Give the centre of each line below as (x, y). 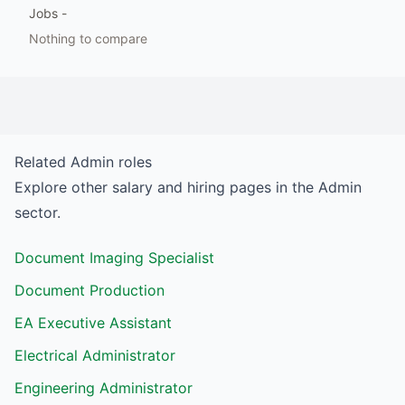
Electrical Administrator (95, 355)
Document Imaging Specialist (114, 258)
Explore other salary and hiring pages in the (166, 187)
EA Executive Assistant (93, 323)
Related (42, 162)
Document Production (89, 290)
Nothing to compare (88, 38)
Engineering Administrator (104, 388)
